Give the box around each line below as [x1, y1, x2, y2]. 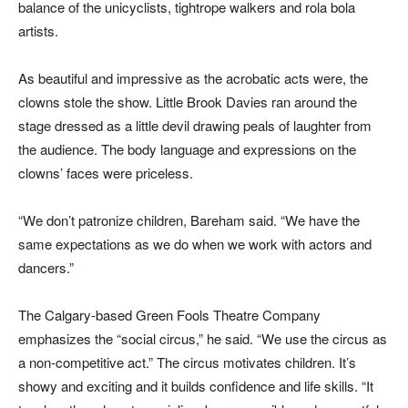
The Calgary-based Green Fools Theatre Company [18, 305, 321, 324]
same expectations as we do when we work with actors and [18, 234, 372, 253]
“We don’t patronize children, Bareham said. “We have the [18, 210, 360, 229]
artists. [18, 21, 58, 40]
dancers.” [18, 258, 74, 277]
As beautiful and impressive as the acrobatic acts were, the [18, 68, 368, 87]
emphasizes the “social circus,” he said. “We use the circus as [18, 329, 387, 348]
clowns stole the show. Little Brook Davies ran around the [18, 92, 357, 111]
